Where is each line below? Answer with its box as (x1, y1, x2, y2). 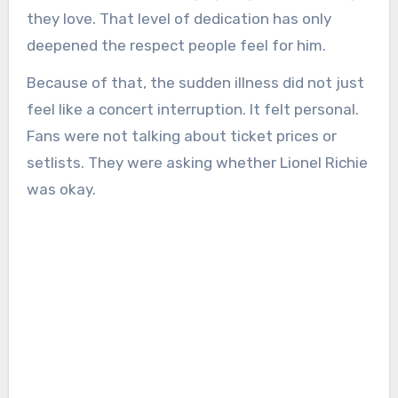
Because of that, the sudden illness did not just (26, 74, 364, 92)
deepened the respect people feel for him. (26, 36, 326, 54)
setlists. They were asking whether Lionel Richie (26, 154, 368, 172)
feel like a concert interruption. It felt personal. (26, 100, 359, 119)
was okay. (26, 180, 96, 199)
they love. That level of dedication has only (26, 9, 331, 28)
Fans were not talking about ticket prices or (26, 127, 337, 146)
